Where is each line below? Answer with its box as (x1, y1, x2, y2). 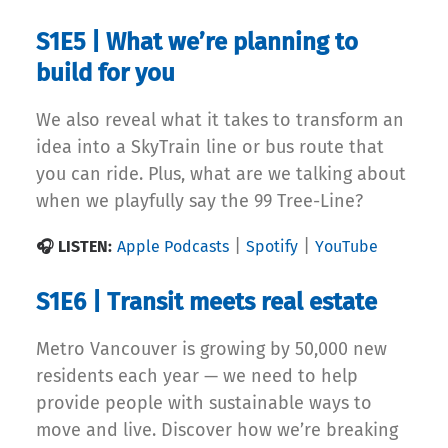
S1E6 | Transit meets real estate (36, 288, 377, 317)
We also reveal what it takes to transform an (36, 109, 404, 132)
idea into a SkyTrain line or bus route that (36, 136, 384, 159)
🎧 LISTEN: (36, 237, 112, 257)
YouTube (315, 237, 378, 257)
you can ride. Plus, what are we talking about (36, 163, 406, 186)
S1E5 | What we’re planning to (36, 28, 358, 57)
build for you (36, 59, 175, 88)
